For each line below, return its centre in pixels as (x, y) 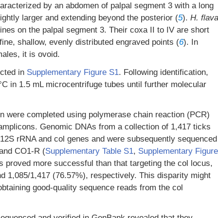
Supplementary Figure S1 (73, 72)
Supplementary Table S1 (89, 151)
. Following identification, (163, 72)
